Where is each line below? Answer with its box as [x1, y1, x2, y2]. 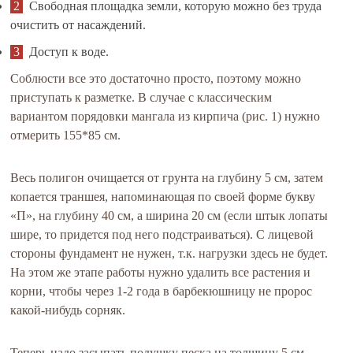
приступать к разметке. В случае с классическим [10, 91, 273, 104]
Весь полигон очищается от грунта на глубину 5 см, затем [10, 171, 324, 184]
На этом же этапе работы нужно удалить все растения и [10, 266, 311, 279]
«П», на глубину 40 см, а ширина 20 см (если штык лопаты [10, 209, 329, 222]
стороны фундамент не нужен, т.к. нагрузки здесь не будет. [10, 247, 329, 260]
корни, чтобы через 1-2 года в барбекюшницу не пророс [10, 284, 313, 298]
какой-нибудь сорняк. [10, 303, 126, 317]
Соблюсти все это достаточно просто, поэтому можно [10, 72, 302, 85]
